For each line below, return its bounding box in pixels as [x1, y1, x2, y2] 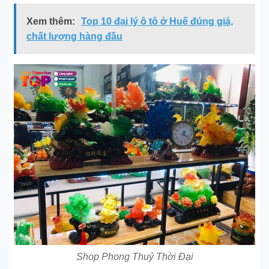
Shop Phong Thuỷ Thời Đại [76, 252, 193, 262]
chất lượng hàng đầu [26, 31, 122, 41]
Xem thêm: [26, 16, 75, 26]
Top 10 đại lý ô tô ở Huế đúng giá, [81, 16, 233, 26]
